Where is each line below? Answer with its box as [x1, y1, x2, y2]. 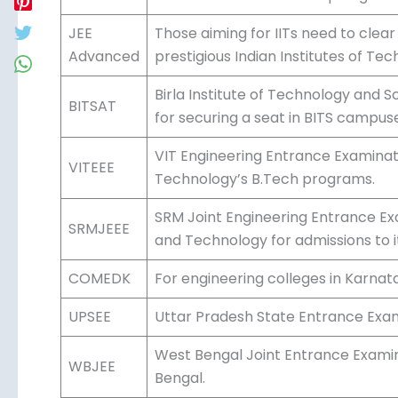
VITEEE [68, 223, 115, 244]
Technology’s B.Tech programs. [155, 235, 375, 256]
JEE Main [68, 28, 129, 49]
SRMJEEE [68, 284, 130, 306]
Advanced [68, 112, 139, 133]
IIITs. [155, 51, 184, 72]
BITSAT [68, 162, 116, 183]
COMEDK [68, 334, 131, 355]
